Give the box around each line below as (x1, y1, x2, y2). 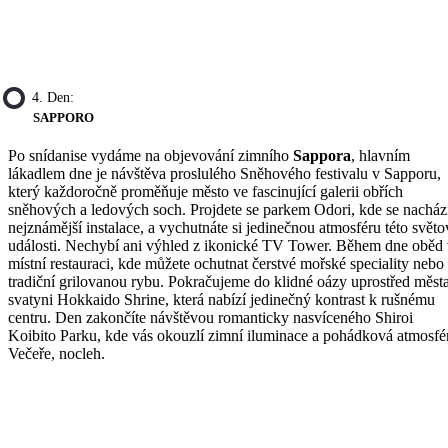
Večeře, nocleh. (8, 345, 105, 363)
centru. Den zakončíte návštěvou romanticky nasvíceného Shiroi (8, 309, 413, 327)
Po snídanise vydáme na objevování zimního (8, 147, 293, 165)
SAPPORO (33, 109, 94, 125)
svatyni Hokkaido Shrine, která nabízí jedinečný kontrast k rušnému (8, 291, 435, 309)
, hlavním (351, 147, 410, 165)
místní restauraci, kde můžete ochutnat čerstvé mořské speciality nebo (8, 255, 444, 273)
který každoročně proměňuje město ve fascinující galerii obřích (8, 183, 403, 201)
